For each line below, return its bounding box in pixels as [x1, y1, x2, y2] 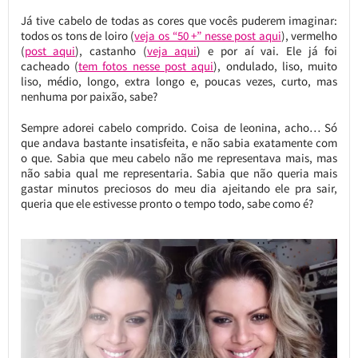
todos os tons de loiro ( [20, 28, 135, 44]
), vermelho [280, 28, 338, 44]
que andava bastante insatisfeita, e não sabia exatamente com [20, 135, 338, 151]
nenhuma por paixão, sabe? [20, 89, 157, 105]
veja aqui [146, 43, 197, 59]
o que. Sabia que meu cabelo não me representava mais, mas [20, 150, 338, 166]
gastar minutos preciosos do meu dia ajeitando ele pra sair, [20, 181, 338, 197]
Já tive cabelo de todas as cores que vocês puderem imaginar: [20, 13, 338, 29]
